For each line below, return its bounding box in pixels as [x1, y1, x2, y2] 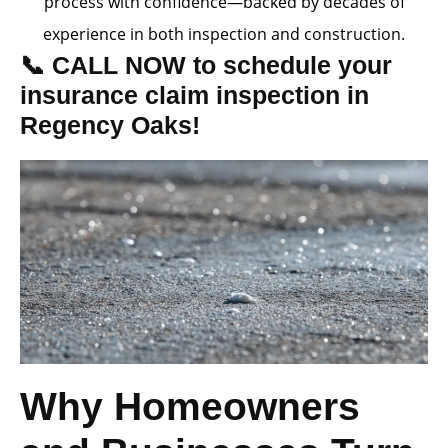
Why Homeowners [20, 385, 360, 428]
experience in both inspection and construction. [43, 23, 405, 45]
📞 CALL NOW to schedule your [20, 51, 392, 79]
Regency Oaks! [20, 111, 200, 139]
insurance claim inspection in [20, 81, 369, 109]
